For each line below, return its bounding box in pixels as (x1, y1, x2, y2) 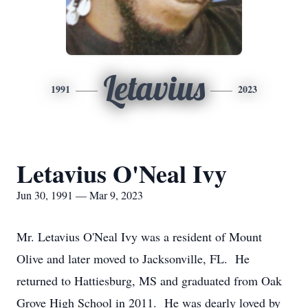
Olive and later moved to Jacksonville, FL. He (16, 250, 250, 267)
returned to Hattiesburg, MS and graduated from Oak (16, 272, 282, 289)
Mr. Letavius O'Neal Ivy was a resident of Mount (16, 228, 262, 245)
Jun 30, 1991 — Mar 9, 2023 (16, 188, 143, 202)
